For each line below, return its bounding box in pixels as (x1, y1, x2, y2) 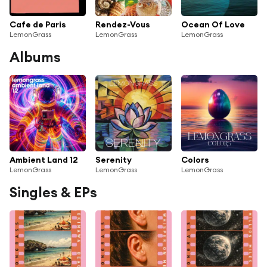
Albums (10, 48, 61, 66)
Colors (181, 154, 209, 165)
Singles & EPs (10, 183, 97, 201)
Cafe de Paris (10, 18, 66, 30)
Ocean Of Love (181, 18, 245, 30)
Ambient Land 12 (10, 154, 78, 165)
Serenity (95, 154, 132, 165)
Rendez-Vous (95, 18, 150, 30)
